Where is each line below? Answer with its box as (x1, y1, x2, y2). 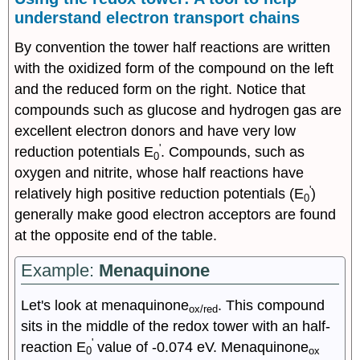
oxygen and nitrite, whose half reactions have (14, 165, 305, 182)
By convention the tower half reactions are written (14, 39, 331, 56)
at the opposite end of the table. (14, 227, 218, 244)
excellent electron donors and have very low (14, 123, 297, 140)
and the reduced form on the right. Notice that (14, 81, 306, 98)
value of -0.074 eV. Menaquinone (93, 338, 309, 355)
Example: (21, 260, 100, 281)
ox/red (189, 303, 219, 316)
